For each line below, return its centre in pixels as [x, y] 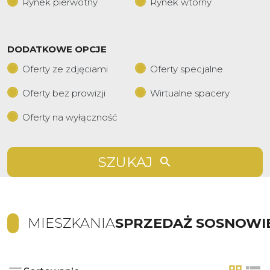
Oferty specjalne [187, 69]
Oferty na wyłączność [70, 117]
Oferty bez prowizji [64, 93]
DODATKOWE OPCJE [57, 49]
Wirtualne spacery [190, 93]
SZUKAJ [125, 162]
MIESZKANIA [71, 223]
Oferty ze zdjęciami [65, 69]
